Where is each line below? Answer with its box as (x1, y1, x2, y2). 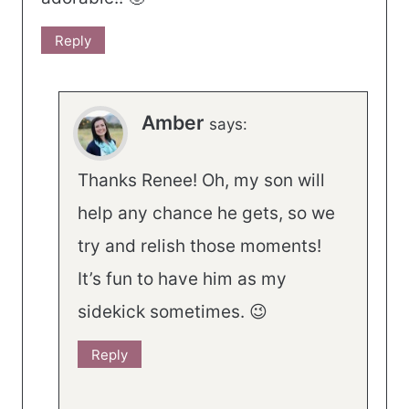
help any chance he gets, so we (78, 203, 335, 225)
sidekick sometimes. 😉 (78, 301, 267, 323)
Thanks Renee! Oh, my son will (78, 170, 325, 192)
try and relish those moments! (78, 236, 321, 257)
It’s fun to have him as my (78, 268, 287, 290)
